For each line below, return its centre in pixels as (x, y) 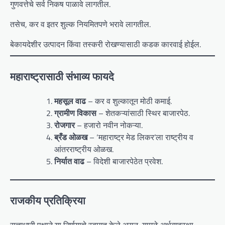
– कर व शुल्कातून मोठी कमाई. (129, 101)
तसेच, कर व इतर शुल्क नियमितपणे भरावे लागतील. (80, 24)
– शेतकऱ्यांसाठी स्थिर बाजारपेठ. (143, 113)
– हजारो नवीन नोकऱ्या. (109, 125)
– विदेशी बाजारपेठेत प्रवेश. (124, 161)
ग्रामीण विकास (75, 113)
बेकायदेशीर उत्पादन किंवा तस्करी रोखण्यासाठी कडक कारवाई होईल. (105, 44)
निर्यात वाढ (69, 161)
